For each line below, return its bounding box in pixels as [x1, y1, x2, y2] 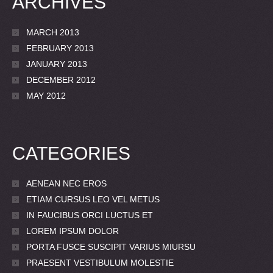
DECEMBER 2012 [26, 75, 96, 85]
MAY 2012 [26, 91, 66, 101]
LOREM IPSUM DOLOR [26, 226, 119, 236]
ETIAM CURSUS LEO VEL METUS [26, 194, 160, 205]
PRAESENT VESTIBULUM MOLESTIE [26, 258, 174, 268]
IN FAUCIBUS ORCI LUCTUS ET [26, 210, 153, 221]
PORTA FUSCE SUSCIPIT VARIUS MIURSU [26, 242, 196, 252]
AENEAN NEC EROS [26, 179, 107, 189]
